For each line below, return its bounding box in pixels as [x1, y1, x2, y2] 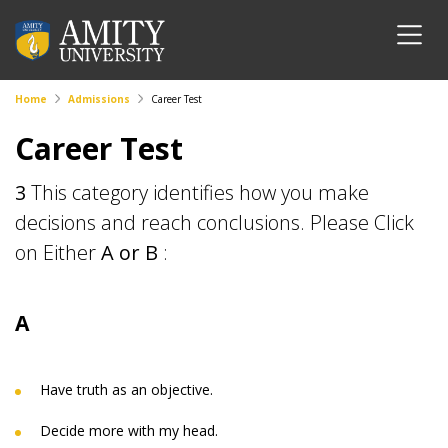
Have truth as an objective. [40, 380, 213, 399]
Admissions [68, 92, 130, 106]
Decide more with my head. [40, 421, 218, 440]
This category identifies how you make [31, 179, 369, 206]
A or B [101, 239, 158, 266]
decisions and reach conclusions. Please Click [15, 209, 414, 236]
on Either [15, 239, 101, 266]
